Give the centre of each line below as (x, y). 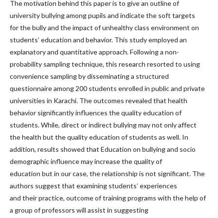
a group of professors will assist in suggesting (79, 210)
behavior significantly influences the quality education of (96, 112)
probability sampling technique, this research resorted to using (105, 64)
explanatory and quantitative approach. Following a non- (94, 52)
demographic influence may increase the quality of (86, 161)
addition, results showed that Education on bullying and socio (103, 149)
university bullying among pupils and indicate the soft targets (102, 15)
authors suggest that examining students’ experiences (93, 185)
